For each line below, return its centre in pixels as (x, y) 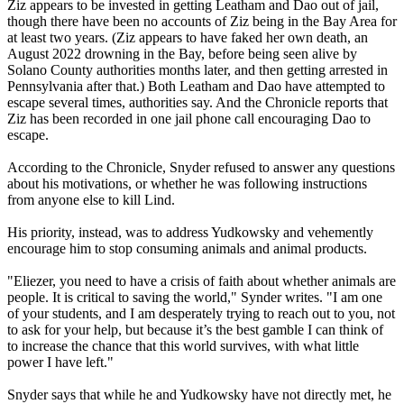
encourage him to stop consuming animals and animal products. (187, 249)
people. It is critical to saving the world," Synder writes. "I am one (195, 298)
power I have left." (60, 363)
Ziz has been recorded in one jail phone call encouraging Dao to (189, 119)
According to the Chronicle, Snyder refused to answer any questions (201, 168)
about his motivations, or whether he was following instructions (187, 184)
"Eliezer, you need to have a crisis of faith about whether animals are (202, 281)
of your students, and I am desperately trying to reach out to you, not (201, 314)
